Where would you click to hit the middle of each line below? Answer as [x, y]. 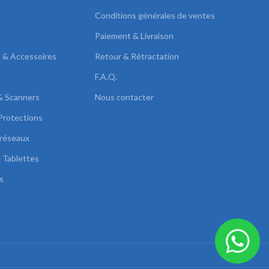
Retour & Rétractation [137, 56]
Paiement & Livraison [134, 35]
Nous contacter [124, 97]
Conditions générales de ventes [155, 15]
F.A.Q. [106, 76]
